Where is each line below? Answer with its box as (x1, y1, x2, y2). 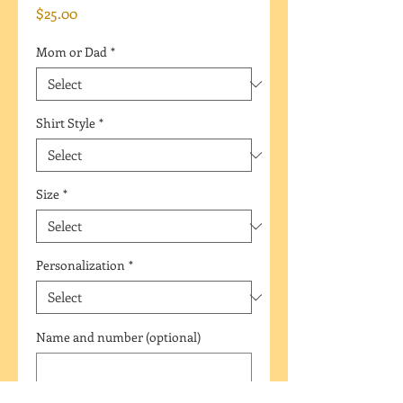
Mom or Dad (36, 43, 107, 60)
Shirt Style (36, 114, 95, 131)
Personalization (36, 256, 125, 273)
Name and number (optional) (36, 328, 201, 345)
